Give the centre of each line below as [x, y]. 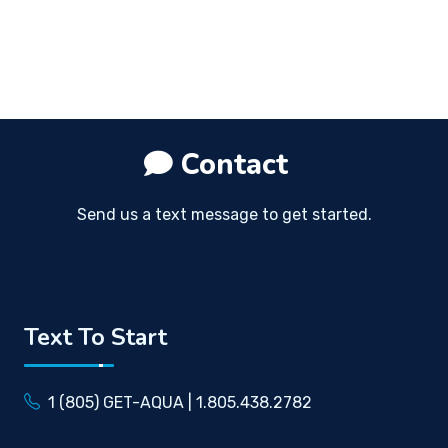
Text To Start [95, 336]
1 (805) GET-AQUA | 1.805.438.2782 [180, 402]
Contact [234, 164]
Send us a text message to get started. [224, 214]
